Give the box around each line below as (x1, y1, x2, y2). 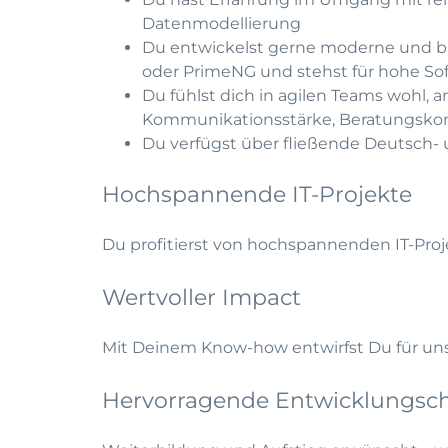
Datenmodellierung (142, 14, 301, 33)
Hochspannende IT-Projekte (102, 181, 412, 208)
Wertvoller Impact (102, 284, 301, 311)
